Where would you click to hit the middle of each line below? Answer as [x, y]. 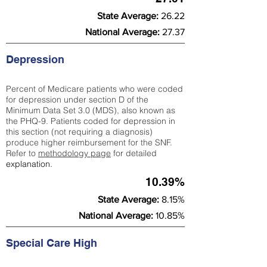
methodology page [74, 153]
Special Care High [53, 243]
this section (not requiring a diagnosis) [79, 132]
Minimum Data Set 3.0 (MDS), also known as [91, 110]
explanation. [29, 164]
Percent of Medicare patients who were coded [94, 89]
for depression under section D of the [77, 100]
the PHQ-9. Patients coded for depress [80, 121]
